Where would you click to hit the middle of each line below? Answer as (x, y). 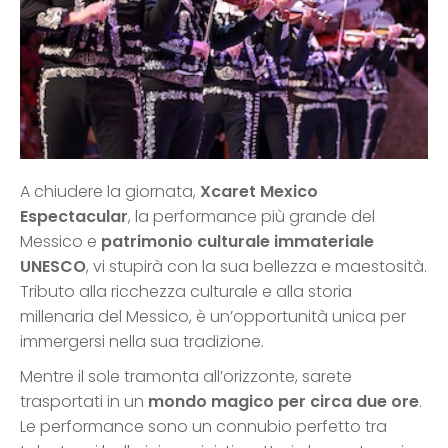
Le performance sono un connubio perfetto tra (203, 427)
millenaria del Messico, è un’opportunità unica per (213, 317)
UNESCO (53, 267)
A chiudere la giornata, (110, 192)
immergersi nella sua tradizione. (142, 342)
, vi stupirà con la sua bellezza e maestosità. (256, 267)
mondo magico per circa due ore (283, 402)
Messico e (60, 242)
